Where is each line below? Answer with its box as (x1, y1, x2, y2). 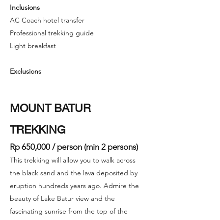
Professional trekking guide (10, 28, 94, 37)
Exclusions (10, 67, 41, 76)
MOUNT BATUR (10, 101, 91, 114)
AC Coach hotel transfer (10, 16, 84, 25)
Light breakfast (10, 41, 56, 50)
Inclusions (10, 3, 40, 12)
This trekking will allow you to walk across (10, 156, 136, 165)
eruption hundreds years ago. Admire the (10, 181, 139, 190)
